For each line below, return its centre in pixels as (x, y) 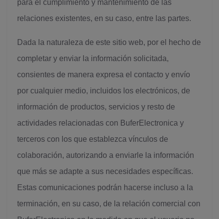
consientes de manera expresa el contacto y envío (104, 75)
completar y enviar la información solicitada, (93, 58)
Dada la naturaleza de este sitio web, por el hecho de (109, 42)
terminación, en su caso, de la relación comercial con (109, 204)
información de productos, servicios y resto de (96, 107)
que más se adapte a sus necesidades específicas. (105, 171)
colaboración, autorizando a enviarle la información (106, 155)
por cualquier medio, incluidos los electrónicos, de (104, 91)
